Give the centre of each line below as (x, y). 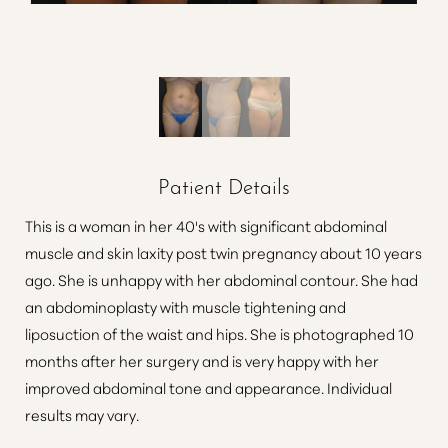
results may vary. (82, 415)
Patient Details (224, 185)
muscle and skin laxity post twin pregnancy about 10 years (223, 253)
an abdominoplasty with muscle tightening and (185, 307)
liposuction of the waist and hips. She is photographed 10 (219, 334)
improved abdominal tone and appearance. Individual (208, 388)
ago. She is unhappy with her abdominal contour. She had (221, 280)
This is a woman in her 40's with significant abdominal (206, 226)
